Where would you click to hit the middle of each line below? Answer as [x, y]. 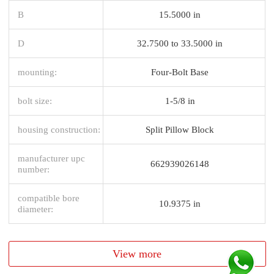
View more [137, 254]
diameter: [35, 209]
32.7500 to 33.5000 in [180, 43]
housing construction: [59, 129]
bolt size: [35, 100]
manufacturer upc [51, 158]
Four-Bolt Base [180, 72]
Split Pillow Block [180, 129]
